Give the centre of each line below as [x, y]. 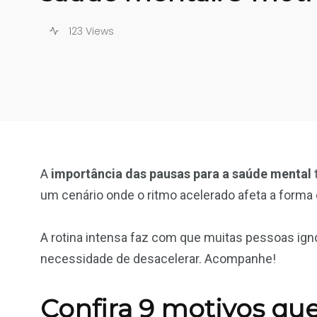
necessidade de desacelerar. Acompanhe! [158, 258]
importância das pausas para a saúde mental [181, 173]
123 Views [90, 31]
